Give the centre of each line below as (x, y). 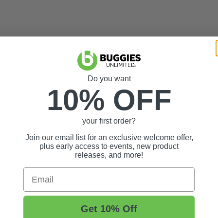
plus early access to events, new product (109, 146)
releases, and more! (109, 155)
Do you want (109, 79)
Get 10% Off (109, 209)
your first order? (109, 121)
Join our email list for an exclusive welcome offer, (109, 138)
